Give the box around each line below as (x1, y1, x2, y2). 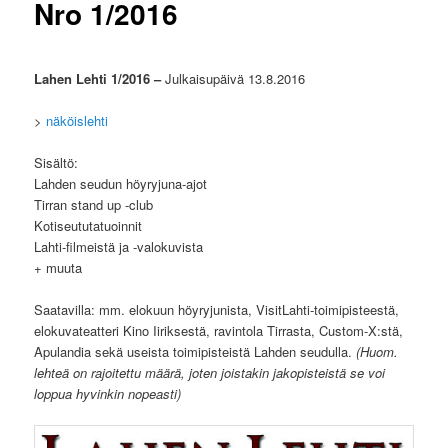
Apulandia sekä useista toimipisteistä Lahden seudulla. (34, 342, 357, 361)
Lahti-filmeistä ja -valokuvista (34, 236, 204, 256)
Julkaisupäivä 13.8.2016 (165, 68, 306, 88)
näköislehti (46, 110, 109, 130)
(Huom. (356, 342, 399, 361)
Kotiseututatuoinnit (34, 215, 143, 235)
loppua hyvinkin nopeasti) (34, 384, 182, 403)
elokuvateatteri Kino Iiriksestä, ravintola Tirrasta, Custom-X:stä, (34, 321, 404, 340)
